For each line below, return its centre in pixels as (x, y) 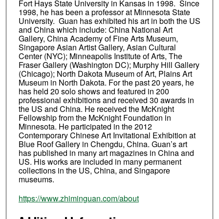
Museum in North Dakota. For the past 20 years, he (106, 82)
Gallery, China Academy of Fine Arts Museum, (98, 38)
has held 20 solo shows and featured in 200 (94, 91)
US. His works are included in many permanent (100, 161)
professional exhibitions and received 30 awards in (106, 100)
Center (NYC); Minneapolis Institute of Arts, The (100, 56)
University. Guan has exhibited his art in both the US (109, 21)
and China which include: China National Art (95, 29)
